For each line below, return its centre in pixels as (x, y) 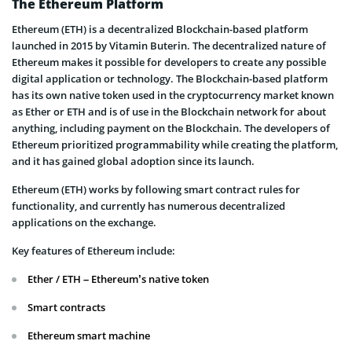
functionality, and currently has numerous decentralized (148, 206)
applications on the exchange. (84, 223)
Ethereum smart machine (89, 336)
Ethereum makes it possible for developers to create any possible (169, 62)
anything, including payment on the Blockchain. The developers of (171, 128)
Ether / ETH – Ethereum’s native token (118, 279)
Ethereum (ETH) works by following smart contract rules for (156, 190)
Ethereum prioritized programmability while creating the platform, (175, 145)
